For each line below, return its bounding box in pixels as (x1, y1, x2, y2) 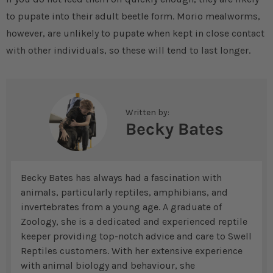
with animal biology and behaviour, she (21, 260, 195, 272)
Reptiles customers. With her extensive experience (21, 245, 243, 257)
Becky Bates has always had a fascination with (21, 172, 222, 184)
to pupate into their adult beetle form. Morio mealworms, (6, 10, 260, 23)
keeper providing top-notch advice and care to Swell (21, 230, 252, 243)
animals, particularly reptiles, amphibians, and (21, 186, 228, 199)
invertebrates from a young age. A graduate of (21, 201, 222, 213)
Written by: (126, 107, 169, 118)
